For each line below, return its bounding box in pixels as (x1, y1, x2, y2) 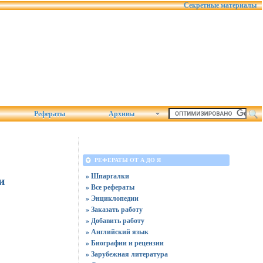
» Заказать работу (85, 204, 143, 214)
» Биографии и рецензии (85, 238, 164, 248)
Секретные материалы (178, 1, 262, 9)
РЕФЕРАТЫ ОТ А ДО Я (94, 157, 161, 163)
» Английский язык (85, 227, 149, 237)
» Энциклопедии (85, 193, 139, 203)
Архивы (109, 110, 134, 118)
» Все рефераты (85, 182, 134, 192)
